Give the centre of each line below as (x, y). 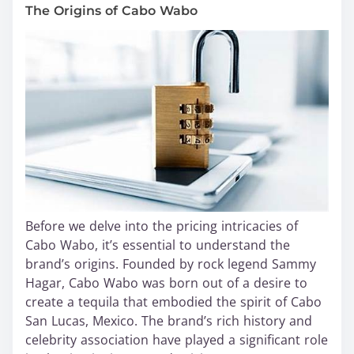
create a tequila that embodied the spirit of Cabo (173, 302)
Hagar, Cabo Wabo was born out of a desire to (166, 283)
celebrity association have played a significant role (177, 340)
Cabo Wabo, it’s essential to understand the (158, 245)
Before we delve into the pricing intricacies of (162, 226)
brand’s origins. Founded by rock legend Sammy (171, 264)
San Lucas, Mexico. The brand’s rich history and (169, 321)
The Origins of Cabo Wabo (111, 11)
